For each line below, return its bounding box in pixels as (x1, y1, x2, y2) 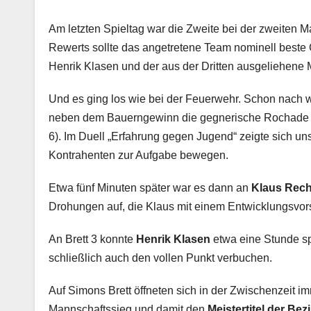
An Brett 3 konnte (49, 233, 136, 246)
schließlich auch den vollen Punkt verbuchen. (49, 252, 272, 264)
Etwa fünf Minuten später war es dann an (49, 182, 251, 194)
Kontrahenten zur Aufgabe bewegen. (49, 149, 228, 162)
